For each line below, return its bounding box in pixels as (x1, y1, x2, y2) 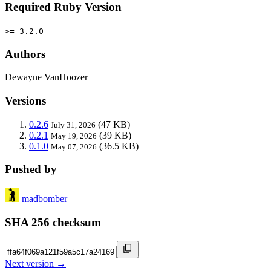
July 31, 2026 (51, 120, 96, 129)
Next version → (5, 258, 66, 269)
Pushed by (5, 163, 57, 176)
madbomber (22, 194, 67, 204)
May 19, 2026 (51, 131, 97, 140)
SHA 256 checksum (5, 215, 101, 229)
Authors (5, 47, 45, 60)
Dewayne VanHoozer (5, 72, 88, 83)
